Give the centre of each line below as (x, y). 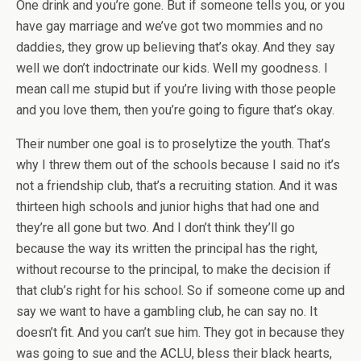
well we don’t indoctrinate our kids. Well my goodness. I (172, 68)
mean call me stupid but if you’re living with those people (176, 89)
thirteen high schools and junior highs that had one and (168, 207)
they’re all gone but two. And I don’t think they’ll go (156, 228)
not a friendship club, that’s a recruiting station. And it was (177, 186)
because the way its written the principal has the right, (167, 249)
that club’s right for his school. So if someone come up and (180, 290)
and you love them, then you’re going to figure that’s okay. (175, 110)
